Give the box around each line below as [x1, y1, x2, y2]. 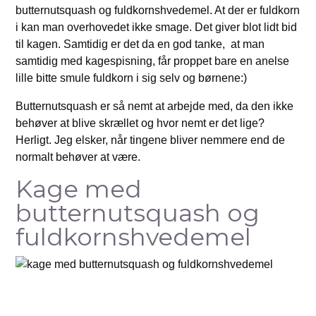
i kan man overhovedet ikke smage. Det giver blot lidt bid [16, 21, 298, 33]
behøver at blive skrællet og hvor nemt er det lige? [16, 117, 265, 129]
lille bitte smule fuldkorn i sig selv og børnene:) [16, 72, 248, 84]
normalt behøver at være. [16, 151, 141, 163]
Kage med [16, 174, 142, 204]
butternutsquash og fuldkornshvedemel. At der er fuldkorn [16, 4, 300, 16]
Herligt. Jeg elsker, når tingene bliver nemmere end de [16, 134, 286, 146]
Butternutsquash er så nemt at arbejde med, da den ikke [16, 100, 294, 112]
